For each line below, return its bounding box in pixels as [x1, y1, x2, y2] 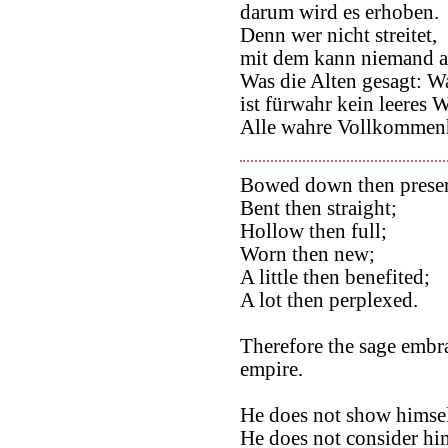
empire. [240, 358, 303, 381]
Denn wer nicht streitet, [240, 23, 437, 46]
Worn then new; [240, 243, 375, 266]
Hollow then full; [240, 220, 387, 243]
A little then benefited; [240, 266, 430, 289]
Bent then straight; [240, 197, 397, 220]
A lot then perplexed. [240, 289, 418, 312]
